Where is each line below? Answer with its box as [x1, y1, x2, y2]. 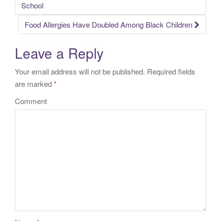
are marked [15, 78, 54, 89]
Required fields [145, 66, 195, 76]
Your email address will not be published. [15, 66, 145, 76]
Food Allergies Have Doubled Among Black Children [25, 19, 194, 30]
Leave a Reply [15, 42, 104, 63]
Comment [15, 95, 47, 106]
